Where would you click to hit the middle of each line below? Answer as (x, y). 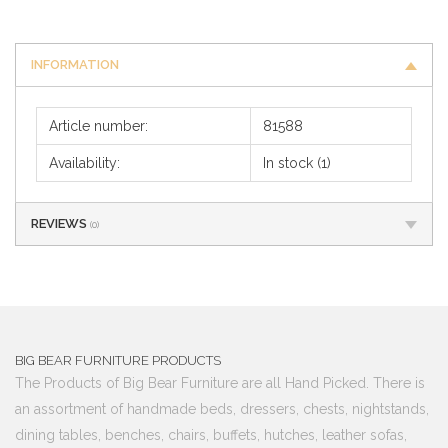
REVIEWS (60, 223)
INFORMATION (75, 64)
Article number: (98, 125)
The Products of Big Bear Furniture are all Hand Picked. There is (220, 382)
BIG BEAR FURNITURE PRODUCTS (118, 360)
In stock (288, 162)
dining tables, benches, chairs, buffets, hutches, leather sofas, (211, 434)
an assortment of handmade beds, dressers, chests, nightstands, (222, 408)
